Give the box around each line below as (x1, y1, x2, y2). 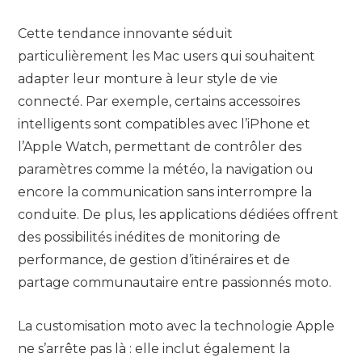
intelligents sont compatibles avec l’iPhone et (18, 116, 310, 132)
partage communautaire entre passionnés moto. (18, 274, 331, 290)
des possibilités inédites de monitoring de (18, 229, 280, 245)
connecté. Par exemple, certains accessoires (18, 93, 300, 109)
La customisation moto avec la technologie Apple (18, 318, 335, 335)
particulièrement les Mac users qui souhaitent (18, 48, 315, 64)
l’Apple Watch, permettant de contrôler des (18, 138, 301, 154)
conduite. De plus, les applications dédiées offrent (18, 206, 339, 222)
